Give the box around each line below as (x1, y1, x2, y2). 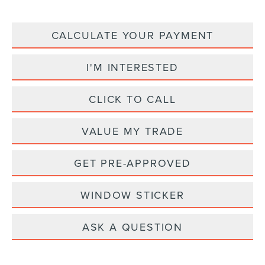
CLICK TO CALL (89, 92, 176, 107)
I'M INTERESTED (86, 60, 179, 75)
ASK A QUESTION (82, 219, 183, 235)
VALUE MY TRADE (81, 124, 184, 139)
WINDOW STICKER (80, 188, 185, 203)
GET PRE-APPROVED (74, 156, 191, 171)
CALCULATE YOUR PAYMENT (51, 28, 214, 43)
